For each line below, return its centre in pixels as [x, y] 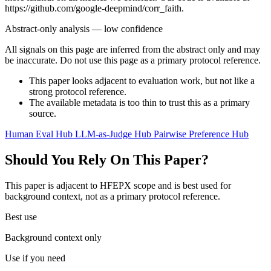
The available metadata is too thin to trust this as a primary [139, 103]
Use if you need [35, 258]
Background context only [53, 237]
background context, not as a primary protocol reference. [113, 196]
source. [43, 114]
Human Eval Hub [40, 134]
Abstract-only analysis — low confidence [84, 29]
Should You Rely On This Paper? [107, 159]
